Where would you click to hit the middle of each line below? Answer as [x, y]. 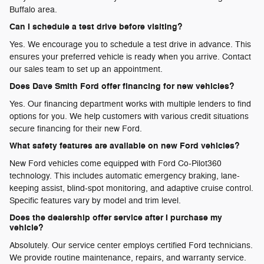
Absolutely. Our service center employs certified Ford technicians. [131, 245]
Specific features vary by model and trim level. [95, 200]
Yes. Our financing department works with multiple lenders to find [130, 104]
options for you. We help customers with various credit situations [129, 116]
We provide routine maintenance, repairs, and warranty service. [128, 258]
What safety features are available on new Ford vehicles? [125, 146]
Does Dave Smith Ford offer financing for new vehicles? [122, 87]
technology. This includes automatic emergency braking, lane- [125, 176]
